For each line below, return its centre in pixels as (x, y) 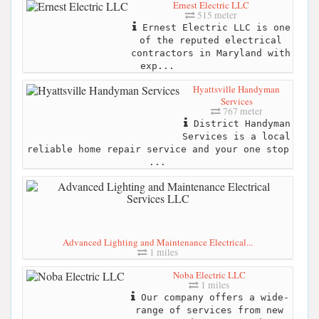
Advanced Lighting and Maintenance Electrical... (158, 242)
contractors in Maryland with (211, 53)
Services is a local (236, 136)
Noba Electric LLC (209, 275)
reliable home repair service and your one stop (158, 149)
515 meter (216, 15)
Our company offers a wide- (212, 298)
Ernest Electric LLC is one (214, 27)
